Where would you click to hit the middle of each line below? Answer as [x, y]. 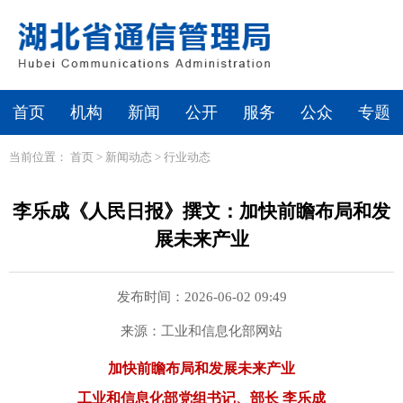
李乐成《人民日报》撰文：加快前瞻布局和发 [201, 211]
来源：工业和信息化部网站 [201, 331]
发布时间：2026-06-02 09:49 [201, 297]
